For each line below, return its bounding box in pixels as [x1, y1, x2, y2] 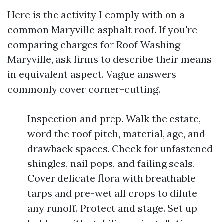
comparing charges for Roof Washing [7, 38, 180, 51]
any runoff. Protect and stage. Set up [27, 202, 197, 214]
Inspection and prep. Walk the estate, [27, 112, 201, 125]
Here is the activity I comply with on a [7, 8, 185, 21]
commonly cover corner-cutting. [7, 83, 160, 95]
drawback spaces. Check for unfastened [27, 142, 213, 155]
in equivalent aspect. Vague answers [7, 68, 176, 80]
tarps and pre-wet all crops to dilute [27, 187, 197, 199]
